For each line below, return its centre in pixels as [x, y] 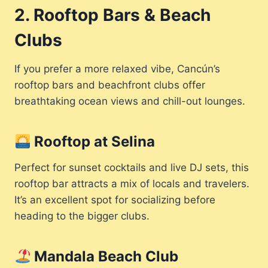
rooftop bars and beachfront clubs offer [110, 85]
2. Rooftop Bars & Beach [112, 15]
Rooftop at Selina [93, 142]
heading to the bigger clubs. [82, 216]
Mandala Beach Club [105, 257]
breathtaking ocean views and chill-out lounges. [130, 101]
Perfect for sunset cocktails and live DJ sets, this [132, 168]
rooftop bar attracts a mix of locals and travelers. [132, 184]
